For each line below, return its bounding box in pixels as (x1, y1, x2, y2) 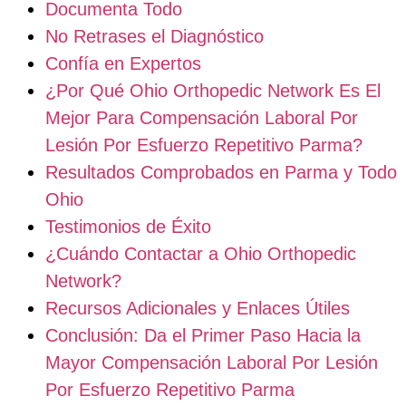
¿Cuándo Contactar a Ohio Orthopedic (45, 243, 356, 264)
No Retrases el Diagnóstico (45, 25, 264, 46)
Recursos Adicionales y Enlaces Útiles (45, 297, 350, 318)
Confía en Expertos (45, 53, 201, 73)
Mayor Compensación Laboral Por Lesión (45, 352, 378, 372)
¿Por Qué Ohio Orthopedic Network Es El (45, 80, 381, 101)
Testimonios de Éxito (45, 216, 211, 237)
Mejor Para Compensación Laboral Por (45, 107, 358, 128)
